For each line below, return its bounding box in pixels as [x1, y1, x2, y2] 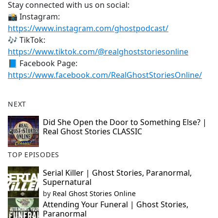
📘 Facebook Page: [8, 58, 77, 69]
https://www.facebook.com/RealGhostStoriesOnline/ [8, 70, 202, 81]
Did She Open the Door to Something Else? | [43, 117, 207, 128]
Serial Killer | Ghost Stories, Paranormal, [43, 167, 192, 179]
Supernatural [43, 177, 91, 188]
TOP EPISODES [8, 150, 60, 160]
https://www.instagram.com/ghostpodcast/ [8, 23, 168, 34]
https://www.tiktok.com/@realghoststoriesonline [8, 46, 188, 57]
